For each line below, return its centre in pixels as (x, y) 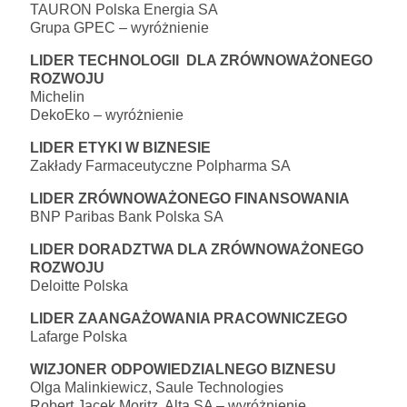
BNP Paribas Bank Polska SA (127, 216)
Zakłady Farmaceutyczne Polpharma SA (160, 165)
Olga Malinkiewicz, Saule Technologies (157, 387)
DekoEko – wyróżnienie (107, 114)
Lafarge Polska (79, 336)
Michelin (57, 96)
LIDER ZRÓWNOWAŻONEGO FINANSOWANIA (190, 198)
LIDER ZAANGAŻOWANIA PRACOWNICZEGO (189, 318)
